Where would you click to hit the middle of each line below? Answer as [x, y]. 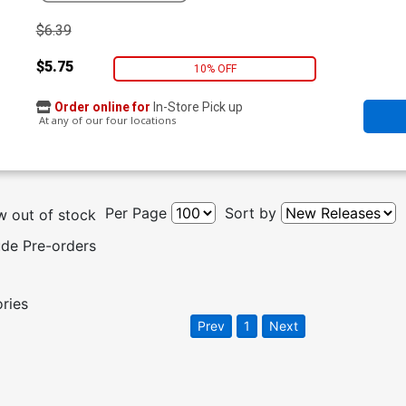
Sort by [250, 213]
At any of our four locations [106, 121]
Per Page [135, 213]
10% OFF [215, 68]
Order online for [102, 107]
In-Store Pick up [196, 107]
